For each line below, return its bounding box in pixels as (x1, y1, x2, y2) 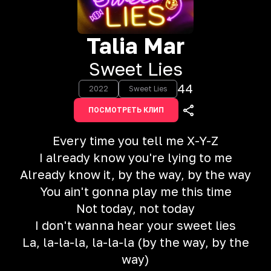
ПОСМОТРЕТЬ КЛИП (88, 106, 164, 114)
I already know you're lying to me (39, 150, 232, 165)
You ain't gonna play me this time (39, 184, 232, 198)
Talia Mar (87, 33, 184, 59)
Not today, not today (76, 201, 195, 215)
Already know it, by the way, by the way (20, 167, 251, 181)
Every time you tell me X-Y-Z (53, 133, 218, 148)
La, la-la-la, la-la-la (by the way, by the (22, 235, 249, 249)
